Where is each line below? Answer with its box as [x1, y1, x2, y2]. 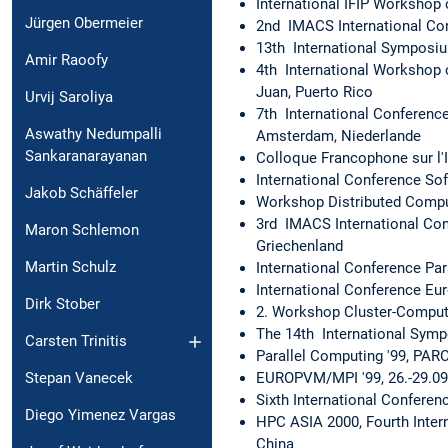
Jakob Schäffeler [25, 184, 138, 203]
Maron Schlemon [25, 221, 139, 240]
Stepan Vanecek [25, 369, 133, 388]
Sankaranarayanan [25, 147, 147, 166]
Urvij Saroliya [25, 88, 113, 107]
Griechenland [256, 236, 343, 255]
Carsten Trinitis [25, 332, 127, 351]
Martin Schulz [25, 258, 116, 277]
